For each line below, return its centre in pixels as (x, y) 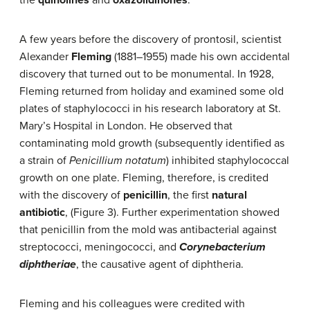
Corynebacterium (222, 247)
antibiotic (42, 213)
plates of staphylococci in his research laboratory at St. (150, 109)
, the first (190, 195)
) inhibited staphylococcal (228, 161)
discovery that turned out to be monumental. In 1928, (147, 74)
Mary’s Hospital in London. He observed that (126, 126)
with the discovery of (71, 195)
